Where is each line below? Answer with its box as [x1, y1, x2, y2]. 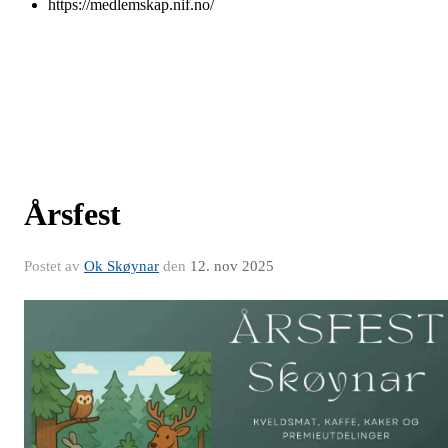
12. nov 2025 [190, 257, 274, 274]
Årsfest [24, 195, 121, 232]
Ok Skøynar [84, 257, 159, 274]
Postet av [24, 257, 84, 274]
